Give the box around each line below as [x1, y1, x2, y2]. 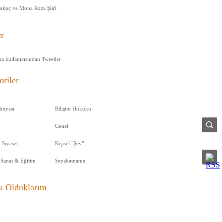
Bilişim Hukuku [55, 106, 91, 111]
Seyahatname [55, 158, 85, 164]
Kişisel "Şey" [55, 140, 84, 146]
